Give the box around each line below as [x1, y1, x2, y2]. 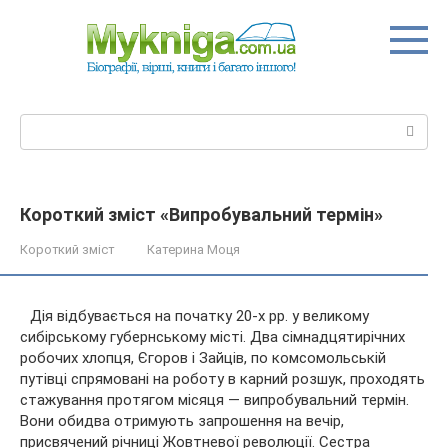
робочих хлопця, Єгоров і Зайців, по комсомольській [20, 348, 386, 367]
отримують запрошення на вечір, [114, 411, 344, 430]
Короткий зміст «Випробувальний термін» [20, 203, 383, 225]
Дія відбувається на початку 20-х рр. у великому [30, 306, 369, 325]
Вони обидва [20, 411, 114, 430]
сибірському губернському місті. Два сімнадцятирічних [20, 327, 405, 346]
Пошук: [20, 114, 69, 133]
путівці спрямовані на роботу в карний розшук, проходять [20, 369, 425, 388]
